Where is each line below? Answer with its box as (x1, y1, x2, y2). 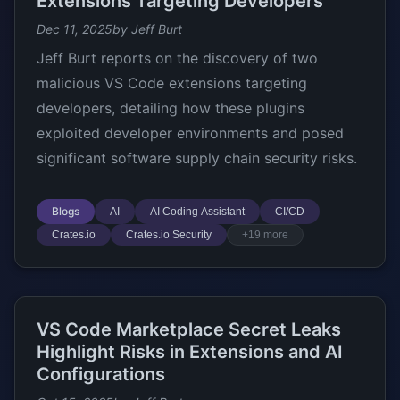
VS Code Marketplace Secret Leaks (37, 319, 341, 340)
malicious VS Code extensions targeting (37, 74, 307, 92)
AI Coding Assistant (150, 205, 245, 218)
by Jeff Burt (112, 21, 182, 37)
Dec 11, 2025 (37, 21, 112, 37)
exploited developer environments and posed (37, 124, 344, 142)
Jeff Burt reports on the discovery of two (37, 49, 318, 67)
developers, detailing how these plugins (37, 99, 304, 117)
